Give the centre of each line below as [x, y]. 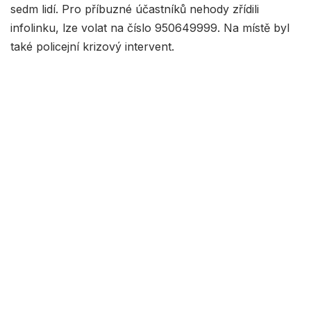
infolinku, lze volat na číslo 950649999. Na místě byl [150, 27]
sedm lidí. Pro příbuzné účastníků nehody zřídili [135, 9]
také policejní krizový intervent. [92, 46]
